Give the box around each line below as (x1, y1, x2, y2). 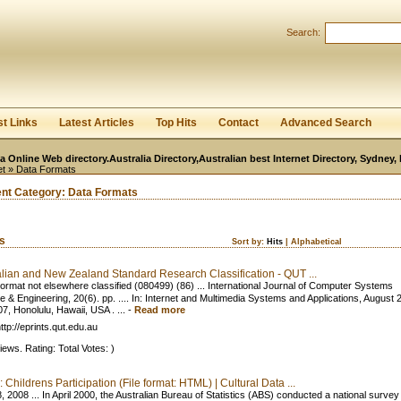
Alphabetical (291, 237, 342, 246)
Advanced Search (280, 116, 371, 129)
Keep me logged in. (16, 51, 107, 62)
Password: (169, 17, 216, 28)
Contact (218, 116, 259, 129)
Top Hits (156, 116, 197, 129)
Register (260, 73, 297, 84)
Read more (134, 304, 185, 315)
